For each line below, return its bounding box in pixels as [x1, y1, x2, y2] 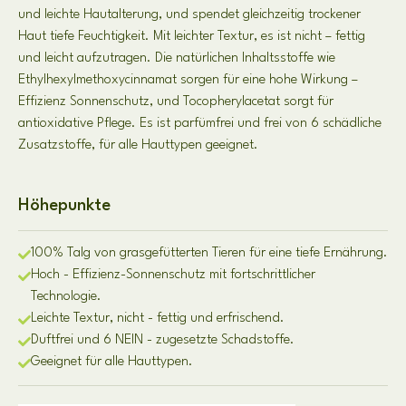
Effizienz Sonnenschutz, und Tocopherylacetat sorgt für [18, 95, 333, 109]
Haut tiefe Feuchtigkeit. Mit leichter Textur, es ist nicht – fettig [18, 30, 365, 43]
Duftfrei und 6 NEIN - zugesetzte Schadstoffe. [31, 333, 295, 347]
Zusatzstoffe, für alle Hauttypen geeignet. [18, 139, 258, 152]
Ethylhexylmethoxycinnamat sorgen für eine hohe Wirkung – [18, 73, 358, 87]
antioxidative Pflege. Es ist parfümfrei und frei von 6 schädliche [18, 117, 382, 130]
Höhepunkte [18, 198, 111, 214]
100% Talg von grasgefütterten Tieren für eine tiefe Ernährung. [31, 246, 388, 260]
